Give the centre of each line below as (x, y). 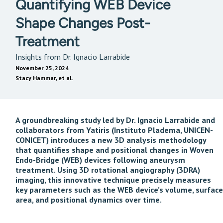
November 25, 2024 (42, 68)
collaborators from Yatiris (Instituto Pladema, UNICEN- (114, 130)
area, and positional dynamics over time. (89, 200)
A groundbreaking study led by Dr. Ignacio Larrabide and (115, 120)
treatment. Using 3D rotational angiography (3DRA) (108, 170)
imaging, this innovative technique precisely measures (113, 180)
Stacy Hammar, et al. (44, 78)
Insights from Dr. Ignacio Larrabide (74, 57)
